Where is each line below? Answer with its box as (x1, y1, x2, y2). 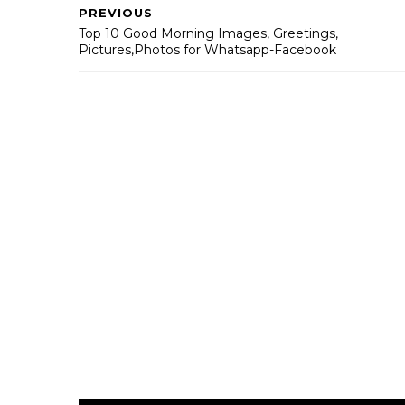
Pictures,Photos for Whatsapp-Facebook (79, 42, 336, 58)
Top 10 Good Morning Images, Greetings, (79, 25, 338, 42)
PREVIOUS (79, 5, 153, 20)
